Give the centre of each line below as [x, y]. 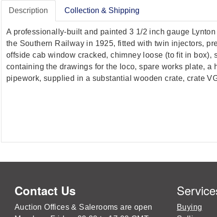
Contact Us [45, 190]
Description [28, 10]
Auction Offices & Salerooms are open [84, 207]
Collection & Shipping [102, 10]
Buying [190, 207]
